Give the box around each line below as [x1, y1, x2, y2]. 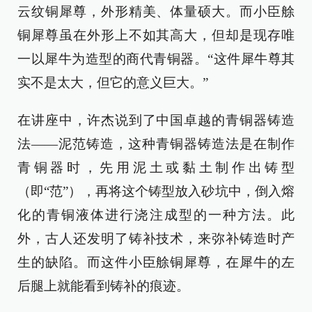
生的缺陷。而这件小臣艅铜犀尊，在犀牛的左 [17, 254, 295, 270]
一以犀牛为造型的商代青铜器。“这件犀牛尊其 [17, 51, 295, 66]
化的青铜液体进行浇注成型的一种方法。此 [17, 207, 295, 222]
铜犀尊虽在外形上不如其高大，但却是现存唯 [17, 27, 295, 42]
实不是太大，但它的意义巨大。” [17, 75, 208, 90]
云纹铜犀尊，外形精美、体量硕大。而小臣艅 [17, 3, 295, 19]
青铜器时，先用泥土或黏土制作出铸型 [17, 159, 295, 175]
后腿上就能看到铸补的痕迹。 [17, 278, 189, 293]
